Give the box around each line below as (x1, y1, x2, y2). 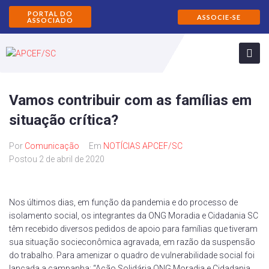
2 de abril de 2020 (39, 154, 104, 164)
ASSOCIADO (27, 16, 73, 24)
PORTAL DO (28, 10, 73, 17)
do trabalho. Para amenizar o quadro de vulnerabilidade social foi (9, 250, 255, 260)
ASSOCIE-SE (196, 13, 241, 21)
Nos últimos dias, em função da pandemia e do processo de (9, 198, 238, 207)
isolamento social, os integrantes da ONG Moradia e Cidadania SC (9, 211, 258, 220)
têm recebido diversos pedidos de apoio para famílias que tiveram (9, 224, 258, 234)
